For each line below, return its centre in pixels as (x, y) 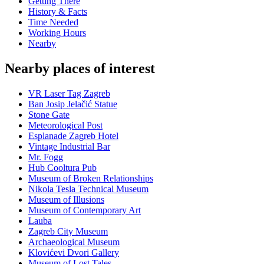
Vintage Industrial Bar (69, 147)
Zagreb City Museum (68, 232)
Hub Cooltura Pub (62, 168)
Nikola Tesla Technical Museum (88, 189)
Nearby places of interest (80, 69)
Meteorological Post (65, 126)
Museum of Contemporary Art (85, 210)
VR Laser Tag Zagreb (69, 94)
